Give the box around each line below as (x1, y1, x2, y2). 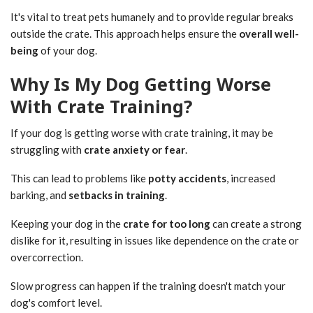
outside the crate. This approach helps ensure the (10, 27, 239, 40)
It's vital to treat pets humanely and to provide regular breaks (10, 10, 293, 23)
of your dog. (38, 43, 97, 57)
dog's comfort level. (10, 296, 102, 309)
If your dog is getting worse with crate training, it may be (10, 126, 273, 139)
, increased (226, 171, 275, 184)
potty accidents (148, 171, 226, 184)
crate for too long (123, 217, 210, 230)
